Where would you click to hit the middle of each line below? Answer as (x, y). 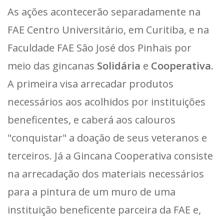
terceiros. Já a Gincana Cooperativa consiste (110, 155)
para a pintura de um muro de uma (91, 191)
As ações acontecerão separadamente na (104, 11)
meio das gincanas (52, 65)
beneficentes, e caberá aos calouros (91, 119)
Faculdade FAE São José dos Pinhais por (99, 47)
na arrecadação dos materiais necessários (106, 173)
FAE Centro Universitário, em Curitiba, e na (108, 29)
